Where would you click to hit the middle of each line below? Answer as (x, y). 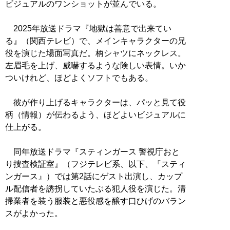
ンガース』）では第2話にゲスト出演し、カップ (94, 177)
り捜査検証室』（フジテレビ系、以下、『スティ (95, 164)
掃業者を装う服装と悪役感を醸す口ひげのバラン (95, 201)
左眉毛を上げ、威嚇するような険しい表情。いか (95, 66)
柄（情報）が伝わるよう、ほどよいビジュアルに (95, 115)
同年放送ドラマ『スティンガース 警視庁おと (92, 152)
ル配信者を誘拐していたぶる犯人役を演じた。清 (95, 189)
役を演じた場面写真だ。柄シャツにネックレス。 (95, 53)
